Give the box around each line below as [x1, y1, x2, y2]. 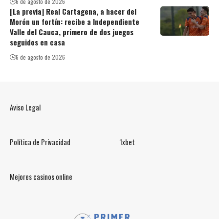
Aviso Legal [10, 102, 41, 113]
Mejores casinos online [10, 171, 72, 182]
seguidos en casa [10, 37, 65, 48]
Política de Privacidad [10, 136, 70, 148]
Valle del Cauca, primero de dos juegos [10, 26, 133, 38]
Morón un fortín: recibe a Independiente [10, 16, 139, 27]
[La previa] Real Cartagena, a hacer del [10, 6, 136, 17]
